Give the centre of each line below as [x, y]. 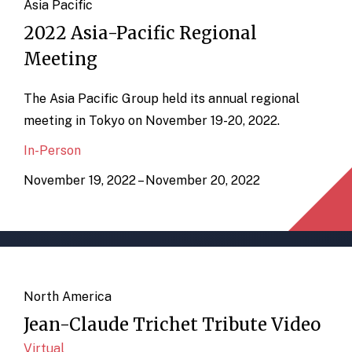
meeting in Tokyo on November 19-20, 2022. [153, 121]
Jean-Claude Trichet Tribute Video [172, 325]
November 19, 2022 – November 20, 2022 [142, 181]
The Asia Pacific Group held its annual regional [161, 99]
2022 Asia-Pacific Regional [140, 33]
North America [68, 297]
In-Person [52, 151]
